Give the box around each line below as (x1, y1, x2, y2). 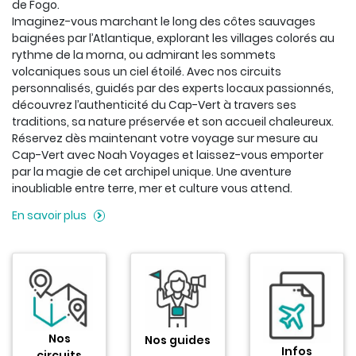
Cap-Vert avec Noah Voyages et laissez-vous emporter (12, 147, 323, 164)
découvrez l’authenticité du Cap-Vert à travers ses (12, 97, 296, 114)
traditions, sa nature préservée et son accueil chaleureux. (12, 114, 334, 130)
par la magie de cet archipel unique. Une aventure (12, 164, 292, 180)
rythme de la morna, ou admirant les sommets (12, 47, 276, 64)
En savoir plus (12, 207, 87, 224)
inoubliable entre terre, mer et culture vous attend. (12, 180, 292, 197)
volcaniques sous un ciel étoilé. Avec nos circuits (12, 64, 281, 80)
